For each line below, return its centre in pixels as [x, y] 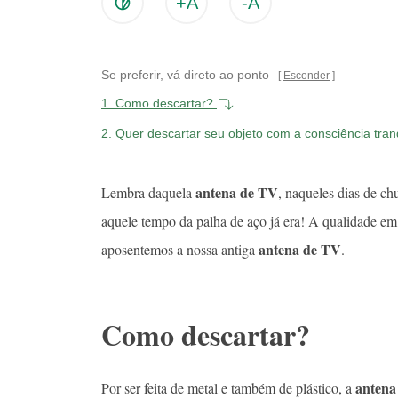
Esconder [306, 75]
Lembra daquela [147, 192]
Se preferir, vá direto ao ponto [185, 74]
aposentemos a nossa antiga [180, 249]
